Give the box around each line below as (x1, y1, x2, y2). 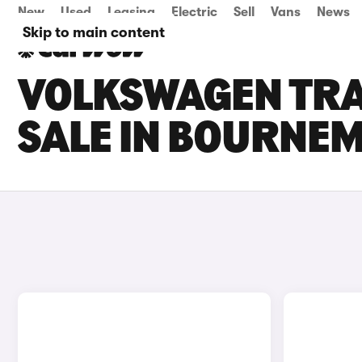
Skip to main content (23, 24, 165, 40)
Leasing (107, 5, 155, 19)
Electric (171, 5, 217, 19)
